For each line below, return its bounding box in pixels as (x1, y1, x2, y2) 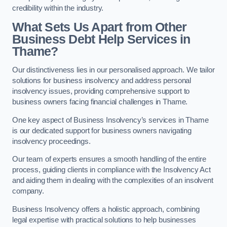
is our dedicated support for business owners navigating (12, 126, 192, 135)
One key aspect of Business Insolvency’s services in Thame (12, 116, 209, 124)
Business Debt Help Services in (12, 32, 191, 46)
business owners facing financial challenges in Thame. (12, 98, 188, 106)
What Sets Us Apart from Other (12, 20, 187, 34)
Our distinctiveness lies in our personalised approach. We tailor (12, 66, 215, 74)
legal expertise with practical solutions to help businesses (12, 215, 196, 224)
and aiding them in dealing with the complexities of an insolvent (12, 176, 213, 185)
